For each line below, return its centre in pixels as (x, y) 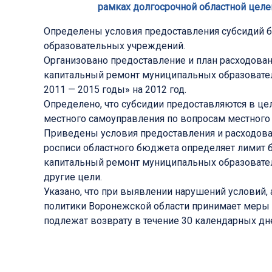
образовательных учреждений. (114, 46)
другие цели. (73, 177)
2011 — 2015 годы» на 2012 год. (115, 90)
